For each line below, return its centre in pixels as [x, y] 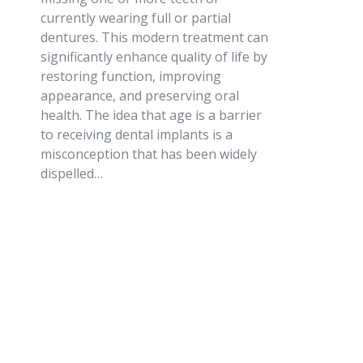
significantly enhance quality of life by [154, 57]
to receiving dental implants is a [136, 135]
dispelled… [71, 174]
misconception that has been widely [148, 154]
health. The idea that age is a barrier [151, 115]
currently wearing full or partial [135, 18]
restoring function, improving [130, 77]
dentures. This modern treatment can [154, 38]
